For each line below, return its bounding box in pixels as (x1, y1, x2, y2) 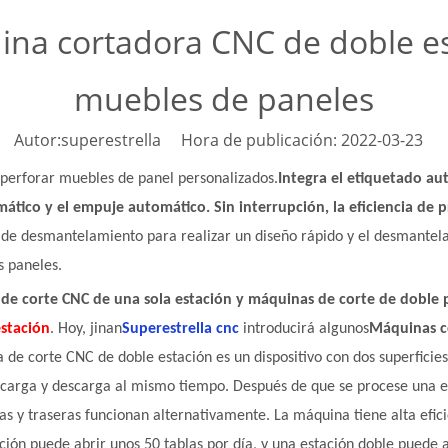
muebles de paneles (74, 77, 374, 120)
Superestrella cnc (122, 321, 239, 337)
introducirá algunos (243, 321, 369, 337)
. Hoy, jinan (50, 321, 122, 337)
